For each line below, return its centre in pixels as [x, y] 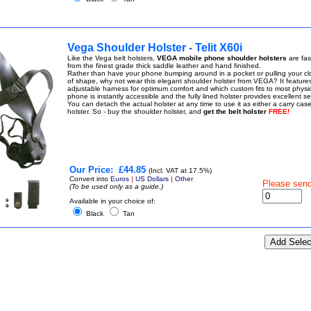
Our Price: [91, 170]
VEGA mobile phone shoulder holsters [221, 58]
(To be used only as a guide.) [116, 186]
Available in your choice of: [112, 201]
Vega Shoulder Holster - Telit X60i [154, 48]
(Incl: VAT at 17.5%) [180, 170]
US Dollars [152, 179]
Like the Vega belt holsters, [112, 58]
